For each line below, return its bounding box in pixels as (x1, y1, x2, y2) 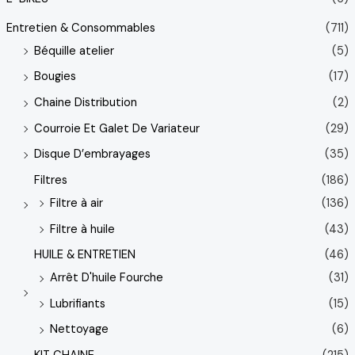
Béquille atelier (33, 43, 114, 59)
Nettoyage (49, 322, 109, 338)
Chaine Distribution (33, 95, 137, 110)
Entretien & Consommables (6, 20, 155, 36)
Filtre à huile (49, 221, 115, 237)
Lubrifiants (49, 296, 105, 311)
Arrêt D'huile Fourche (49, 270, 163, 286)
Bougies (33, 69, 76, 85)
